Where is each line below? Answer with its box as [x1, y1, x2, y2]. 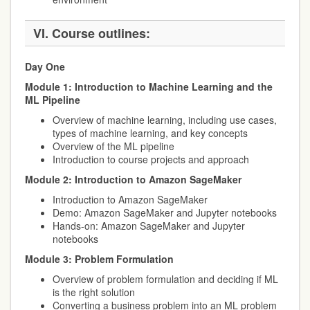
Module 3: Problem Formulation [25, 252, 174, 266]
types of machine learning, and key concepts [53, 126, 248, 140]
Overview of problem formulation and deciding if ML [53, 272, 278, 286]
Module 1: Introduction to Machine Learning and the [25, 80, 273, 93]
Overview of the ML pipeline [53, 139, 174, 153]
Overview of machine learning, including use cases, [53, 113, 277, 127]
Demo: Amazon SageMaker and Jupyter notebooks [53, 206, 277, 219]
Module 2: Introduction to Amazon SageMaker [25, 172, 241, 186]
